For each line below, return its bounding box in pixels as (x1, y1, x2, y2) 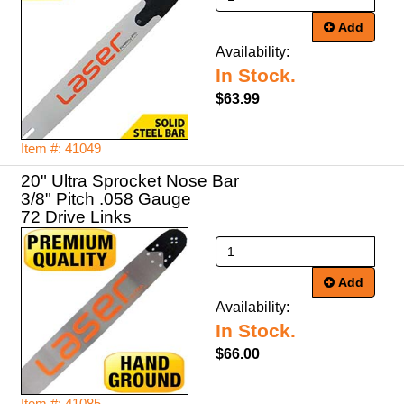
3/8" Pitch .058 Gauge (21, 189, 191, 208)
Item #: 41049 (21, 142, 101, 156)
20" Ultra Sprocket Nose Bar (21, 171, 239, 190)
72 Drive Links (21, 207, 132, 226)
